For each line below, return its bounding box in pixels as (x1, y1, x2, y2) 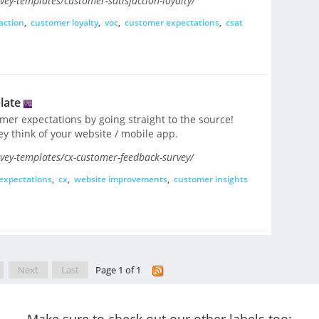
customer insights (173, 173, 248, 186)
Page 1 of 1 (95, 263, 143, 277)
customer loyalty (30, 16, 98, 29)
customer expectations (124, 16, 219, 29)
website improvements (73, 173, 167, 186)
